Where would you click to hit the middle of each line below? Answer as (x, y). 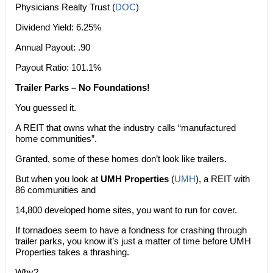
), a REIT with (222, 179)
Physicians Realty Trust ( (65, 7)
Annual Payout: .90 (52, 47)
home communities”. (56, 139)
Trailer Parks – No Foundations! (82, 87)
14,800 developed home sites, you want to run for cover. (126, 210)
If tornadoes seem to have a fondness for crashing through (131, 230)
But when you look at (58, 179)
